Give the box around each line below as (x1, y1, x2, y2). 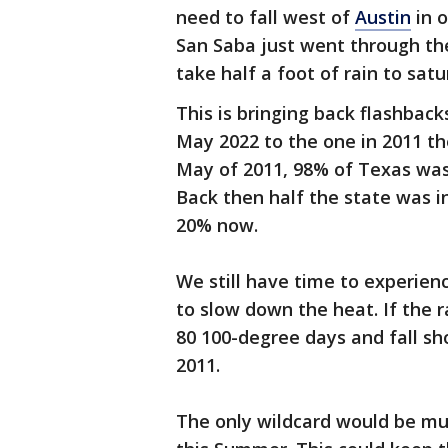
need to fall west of (176, 5, 355, 30)
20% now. (176, 213, 263, 238)
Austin (355, 5, 411, 30)
